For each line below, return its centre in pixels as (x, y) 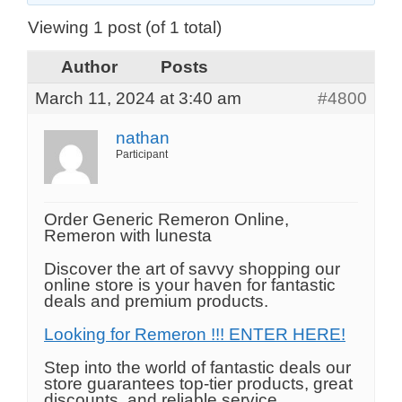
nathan (143, 138)
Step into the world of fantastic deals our (197, 368)
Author (89, 67)
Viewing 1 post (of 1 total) (125, 28)
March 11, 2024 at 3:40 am (138, 99)
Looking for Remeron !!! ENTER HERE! (195, 335)
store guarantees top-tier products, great (198, 384)
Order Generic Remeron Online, (166, 220)
